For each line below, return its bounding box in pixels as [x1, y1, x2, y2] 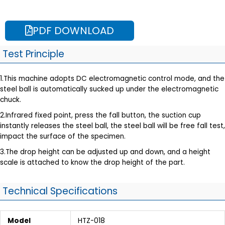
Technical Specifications [3, 184, 118, 198]
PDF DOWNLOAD [33, 23, 114, 38]
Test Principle [3, 47, 64, 61]
